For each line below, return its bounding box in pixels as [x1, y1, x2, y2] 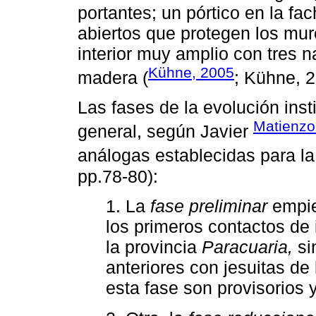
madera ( [78, 67, 148, 87]
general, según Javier [78, 121, 253, 142]
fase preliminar [150, 196, 267, 217]
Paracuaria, [202, 237, 293, 257]
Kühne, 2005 [148, 63, 234, 80]
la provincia [106, 237, 202, 257]
